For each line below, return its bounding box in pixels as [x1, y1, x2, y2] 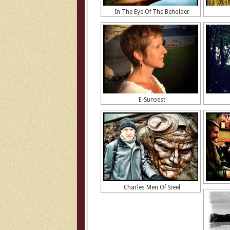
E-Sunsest [138, 96, 165, 103]
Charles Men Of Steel [123, 184, 180, 191]
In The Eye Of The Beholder [114, 8, 189, 15]
